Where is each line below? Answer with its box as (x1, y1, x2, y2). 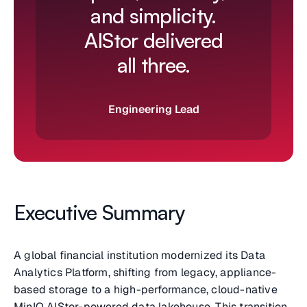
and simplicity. (90, 3, 217, 29)
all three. (116, 52, 191, 78)
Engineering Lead (108, 102, 199, 117)
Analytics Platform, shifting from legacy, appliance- (14, 265, 277, 280)
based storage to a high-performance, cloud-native (14, 282, 278, 297)
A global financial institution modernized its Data (14, 248, 266, 263)
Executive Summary (14, 199, 185, 225)
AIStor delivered (84, 27, 223, 53)
